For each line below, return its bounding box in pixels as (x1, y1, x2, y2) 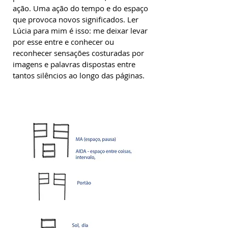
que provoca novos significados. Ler (13, 14, 138, 24)
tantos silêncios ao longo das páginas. (13, 70, 145, 80)
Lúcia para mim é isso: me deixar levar (13, 25, 148, 36)
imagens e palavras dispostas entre (13, 59, 135, 69)
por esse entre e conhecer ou (13, 37, 114, 47)
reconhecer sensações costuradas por (13, 48, 144, 58)
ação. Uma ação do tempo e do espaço (13, 3, 148, 13)
